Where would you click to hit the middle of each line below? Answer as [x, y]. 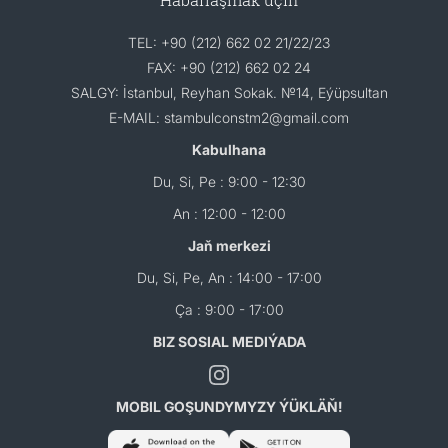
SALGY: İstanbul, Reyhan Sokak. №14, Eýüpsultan [229, 92]
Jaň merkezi [229, 245]
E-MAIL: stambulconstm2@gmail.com [229, 117]
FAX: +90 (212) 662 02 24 [229, 67]
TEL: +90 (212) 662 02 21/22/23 [229, 42]
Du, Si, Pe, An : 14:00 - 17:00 [229, 277]
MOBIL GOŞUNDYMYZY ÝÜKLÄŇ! [229, 407]
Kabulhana [229, 149]
